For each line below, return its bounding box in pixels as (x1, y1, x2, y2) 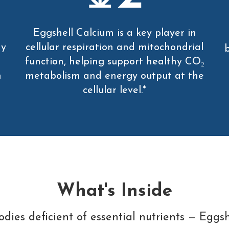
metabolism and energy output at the (25, 71, 204, 82)
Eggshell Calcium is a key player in (33, 28, 196, 39)
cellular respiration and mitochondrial (26, 42, 203, 53)
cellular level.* (83, 85, 146, 96)
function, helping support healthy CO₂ (25, 57, 204, 67)
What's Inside (56, 182, 172, 201)
